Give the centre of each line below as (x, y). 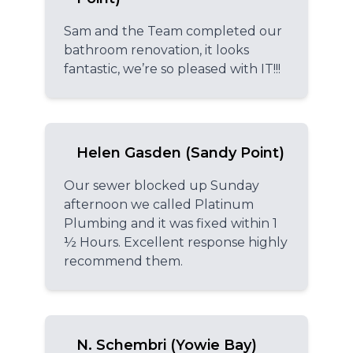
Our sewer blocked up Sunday (162, 185)
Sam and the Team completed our (173, 31)
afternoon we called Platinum (159, 204)
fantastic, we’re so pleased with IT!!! (172, 69)
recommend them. (123, 261)
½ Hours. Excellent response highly (176, 242)
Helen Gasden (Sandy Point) (180, 152)
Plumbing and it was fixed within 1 (171, 223)
